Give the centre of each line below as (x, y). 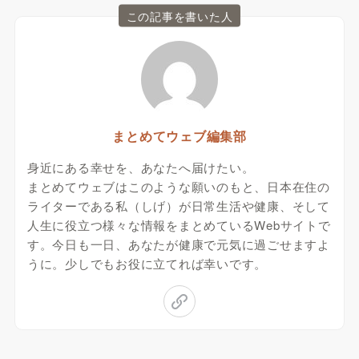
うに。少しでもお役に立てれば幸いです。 (147, 264)
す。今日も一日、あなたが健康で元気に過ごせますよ (178, 244)
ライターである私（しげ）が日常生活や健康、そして (178, 206)
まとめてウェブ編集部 (179, 136)
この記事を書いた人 (179, 16)
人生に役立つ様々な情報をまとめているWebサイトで (179, 225)
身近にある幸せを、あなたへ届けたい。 (141, 167)
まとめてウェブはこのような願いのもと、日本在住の (178, 187)
